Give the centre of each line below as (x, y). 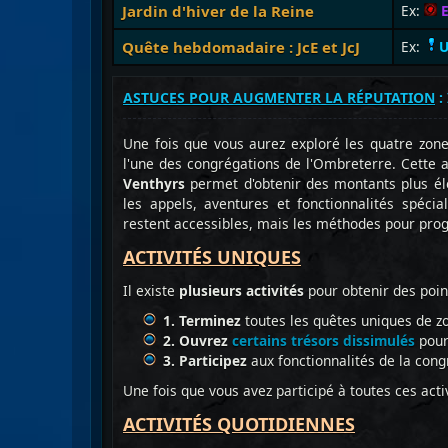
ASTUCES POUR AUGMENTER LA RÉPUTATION (279, 97)
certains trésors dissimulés (323, 340)
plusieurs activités (243, 290)
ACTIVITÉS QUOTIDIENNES (239, 424)
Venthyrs (154, 183)
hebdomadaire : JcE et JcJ (266, 47)
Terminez (210, 320)
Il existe (151, 290)
